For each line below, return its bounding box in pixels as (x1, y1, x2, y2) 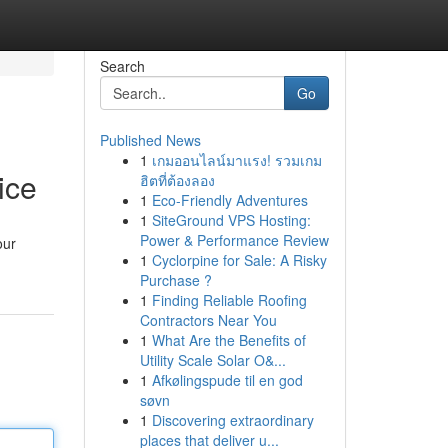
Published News (99, 130, 201, 150)
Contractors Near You (139, 310, 277, 330)
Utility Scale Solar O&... (139, 350, 286, 370)
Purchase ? (139, 270, 212, 290)
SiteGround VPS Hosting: (151, 210, 311, 230)
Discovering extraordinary (151, 410, 314, 430)
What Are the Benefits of (151, 330, 306, 350)
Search (99, 56, 145, 76)
